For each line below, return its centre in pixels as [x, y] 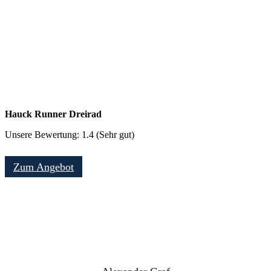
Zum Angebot [44, 167]
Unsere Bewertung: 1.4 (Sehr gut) [70, 134]
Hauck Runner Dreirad [53, 114]
